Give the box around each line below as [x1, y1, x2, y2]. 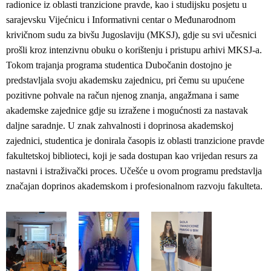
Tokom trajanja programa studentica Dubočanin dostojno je [6, 60, 232, 71]
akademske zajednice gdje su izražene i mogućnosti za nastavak [6, 105, 248, 116]
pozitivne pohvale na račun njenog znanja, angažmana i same [6, 90, 239, 101]
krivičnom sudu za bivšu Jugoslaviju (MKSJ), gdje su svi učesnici [6, 30, 256, 41]
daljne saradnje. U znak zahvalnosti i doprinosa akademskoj [6, 120, 233, 131]
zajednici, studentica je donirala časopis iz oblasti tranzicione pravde [6, 135, 264, 146]
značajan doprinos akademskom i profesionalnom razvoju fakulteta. [6, 181, 263, 192]
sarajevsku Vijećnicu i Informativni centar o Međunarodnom [6, 15, 235, 25]
